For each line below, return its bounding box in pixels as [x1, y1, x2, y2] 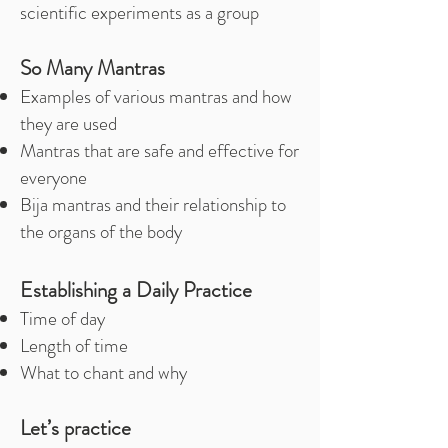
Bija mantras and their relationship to [20, 191, 286, 218]
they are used [20, 110, 117, 137]
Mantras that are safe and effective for [20, 137, 299, 164]
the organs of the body [20, 218, 182, 245]
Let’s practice [20, 413, 131, 443]
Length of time [20, 332, 128, 359]
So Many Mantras [20, 53, 165, 83]
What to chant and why [20, 359, 187, 386]
